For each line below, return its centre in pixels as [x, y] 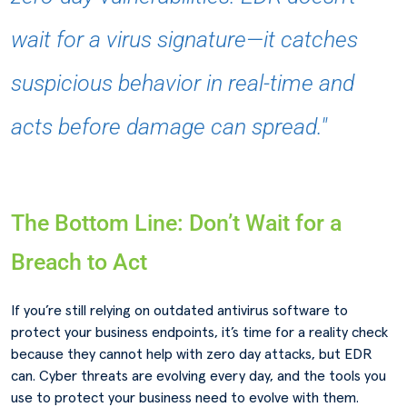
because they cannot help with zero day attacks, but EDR [192, 354]
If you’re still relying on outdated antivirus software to [179, 311]
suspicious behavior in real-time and [183, 83]
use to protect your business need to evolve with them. [185, 398]
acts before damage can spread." [169, 127]
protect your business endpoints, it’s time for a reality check [199, 333]
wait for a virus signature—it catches [184, 40]
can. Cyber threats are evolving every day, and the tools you [199, 376]
